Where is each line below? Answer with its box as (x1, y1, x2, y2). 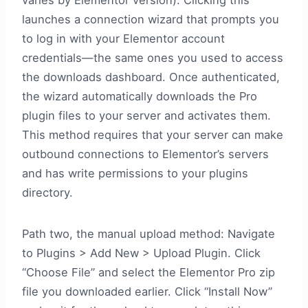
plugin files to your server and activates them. (22, 109, 271, 123)
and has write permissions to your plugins (22, 166, 248, 181)
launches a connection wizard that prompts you (22, 12, 279, 27)
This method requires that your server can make (22, 128, 283, 142)
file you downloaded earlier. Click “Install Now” (22, 285, 272, 299)
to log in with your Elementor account (22, 32, 225, 46)
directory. (22, 186, 73, 200)
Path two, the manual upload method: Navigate (22, 227, 275, 241)
